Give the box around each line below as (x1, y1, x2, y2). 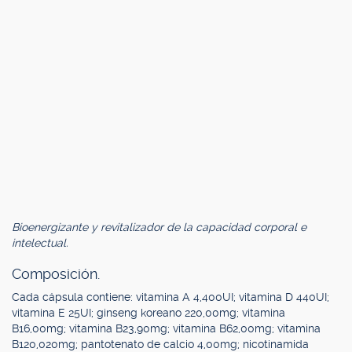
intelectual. (12, 236, 68, 249)
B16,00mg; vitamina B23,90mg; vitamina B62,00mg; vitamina (12, 322, 321, 335)
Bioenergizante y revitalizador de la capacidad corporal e (12, 221, 306, 233)
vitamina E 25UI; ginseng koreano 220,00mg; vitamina (12, 306, 285, 319)
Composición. (12, 266, 100, 282)
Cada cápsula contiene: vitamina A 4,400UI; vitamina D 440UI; (12, 291, 329, 303)
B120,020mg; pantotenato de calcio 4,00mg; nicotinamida (12, 338, 309, 350)
